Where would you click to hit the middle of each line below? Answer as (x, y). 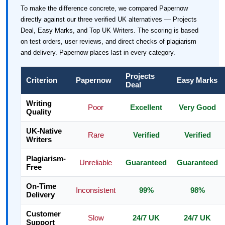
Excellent (146, 107)
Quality (39, 112)
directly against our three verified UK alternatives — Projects (109, 19)
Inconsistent (96, 190)
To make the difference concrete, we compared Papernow (104, 8)
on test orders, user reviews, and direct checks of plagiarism (108, 41)
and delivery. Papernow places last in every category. (98, 52)
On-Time (41, 186)
